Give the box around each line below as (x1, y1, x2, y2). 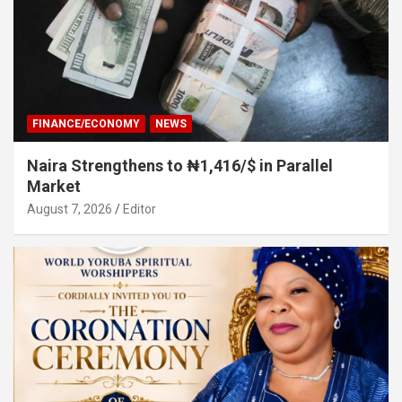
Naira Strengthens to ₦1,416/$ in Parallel (27, 156, 333, 176)
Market (27, 177, 81, 197)
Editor (123, 202, 156, 217)
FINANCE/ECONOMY (32, 118, 140, 131)
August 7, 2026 (27, 202, 112, 217)
